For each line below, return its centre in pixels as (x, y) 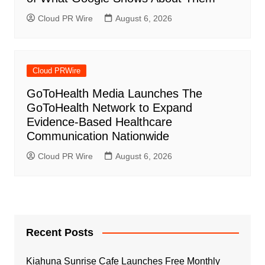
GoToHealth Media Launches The (114, 93)
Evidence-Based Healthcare (99, 122)
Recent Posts (59, 232)
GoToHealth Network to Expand (109, 107)
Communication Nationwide (98, 136)
